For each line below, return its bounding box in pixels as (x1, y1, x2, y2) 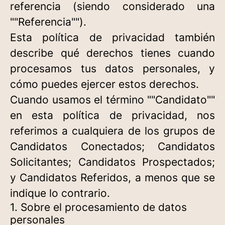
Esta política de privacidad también (10, 31, 215, 44)
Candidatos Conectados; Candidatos (10, 140, 215, 153)
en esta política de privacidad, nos (10, 109, 215, 122)
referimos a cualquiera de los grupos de (10, 125, 215, 137)
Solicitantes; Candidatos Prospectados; (10, 156, 215, 168)
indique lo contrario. (10, 187, 110, 199)
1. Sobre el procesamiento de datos (10, 201, 187, 213)
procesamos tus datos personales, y (10, 62, 215, 75)
